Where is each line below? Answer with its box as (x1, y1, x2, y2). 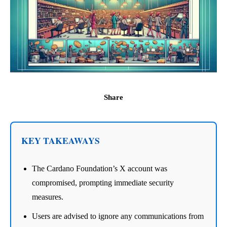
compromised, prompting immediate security (32, 178, 174, 187)
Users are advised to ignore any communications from (32, 211, 204, 220)
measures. (32, 192, 63, 201)
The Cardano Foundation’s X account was (32, 164, 167, 173)
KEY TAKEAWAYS (21, 133, 100, 147)
